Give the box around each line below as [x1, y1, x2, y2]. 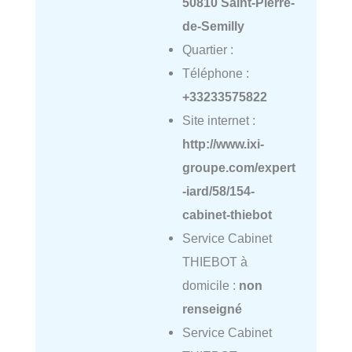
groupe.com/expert [181, 160, 295, 175]
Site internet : [181, 113, 255, 128]
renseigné [181, 302, 242, 317]
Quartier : [181, 42, 233, 57]
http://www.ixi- [181, 137, 264, 152]
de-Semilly [181, 19, 244, 34]
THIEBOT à [181, 255, 247, 269]
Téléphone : [181, 66, 249, 81]
